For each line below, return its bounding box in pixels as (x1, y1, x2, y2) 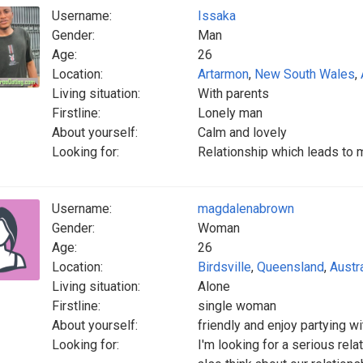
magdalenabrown (198, 201, 294, 216)
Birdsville (198, 259, 251, 275)
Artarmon (198, 66, 249, 82)
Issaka (198, 8, 236, 23)
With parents (198, 86, 269, 101)
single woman (198, 298, 276, 314)
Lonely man (198, 105, 263, 121)
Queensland (257, 259, 324, 275)
